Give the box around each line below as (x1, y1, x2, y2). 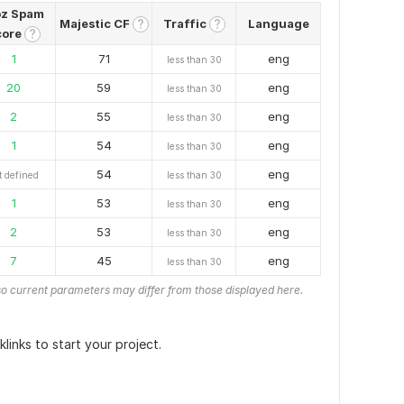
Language (247, 16, 309, 31)
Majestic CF (59, 16, 133, 31)
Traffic (162, 16, 209, 31)
